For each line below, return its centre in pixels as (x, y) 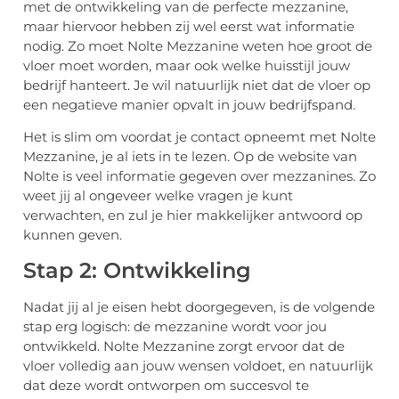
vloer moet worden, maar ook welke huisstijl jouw (187, 65)
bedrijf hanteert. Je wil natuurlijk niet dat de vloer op (197, 85)
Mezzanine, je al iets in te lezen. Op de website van (190, 157)
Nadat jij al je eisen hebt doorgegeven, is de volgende (199, 306)
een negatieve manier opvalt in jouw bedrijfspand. (191, 104)
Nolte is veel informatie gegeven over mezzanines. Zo (199, 176)
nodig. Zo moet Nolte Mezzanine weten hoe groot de (198, 45)
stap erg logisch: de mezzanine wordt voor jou (175, 326)
